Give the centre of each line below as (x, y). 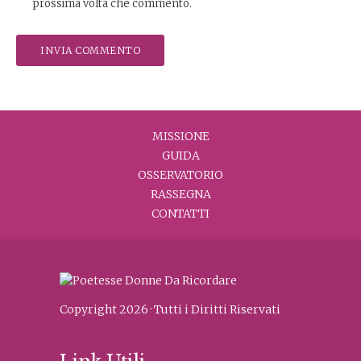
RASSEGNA (180, 194)
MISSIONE (180, 136)
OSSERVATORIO (180, 175)
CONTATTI (180, 214)
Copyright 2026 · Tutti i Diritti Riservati (170, 309)
